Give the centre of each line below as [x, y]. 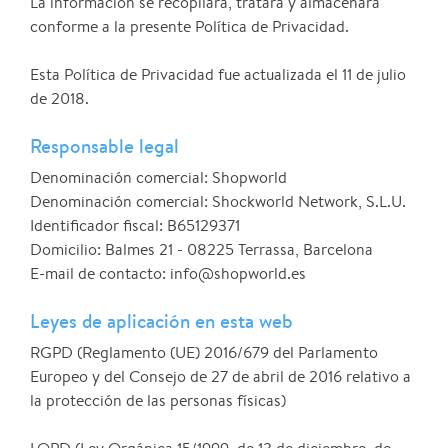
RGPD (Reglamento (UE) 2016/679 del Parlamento [204, 353]
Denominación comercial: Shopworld [158, 178]
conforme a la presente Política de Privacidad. [189, 27]
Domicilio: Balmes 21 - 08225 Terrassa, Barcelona [201, 250]
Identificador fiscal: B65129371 [135, 226]
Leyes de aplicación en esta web [161, 321]
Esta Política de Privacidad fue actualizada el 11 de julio [218, 75]
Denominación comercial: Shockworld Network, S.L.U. [218, 202]
